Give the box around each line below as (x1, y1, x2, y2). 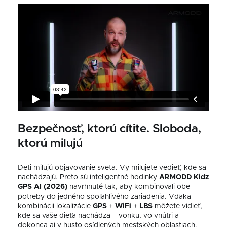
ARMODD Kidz (159, 174, 209, 181)
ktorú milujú (18, 138, 83, 150)
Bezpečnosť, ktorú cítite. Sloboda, (18, 123, 201, 135)
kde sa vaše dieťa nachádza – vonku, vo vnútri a (18, 212, 179, 220)
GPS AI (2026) (18, 183, 67, 191)
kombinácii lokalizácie (18, 203, 93, 210)
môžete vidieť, (153, 203, 202, 210)
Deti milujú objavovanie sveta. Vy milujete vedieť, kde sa (18, 164, 206, 172)
